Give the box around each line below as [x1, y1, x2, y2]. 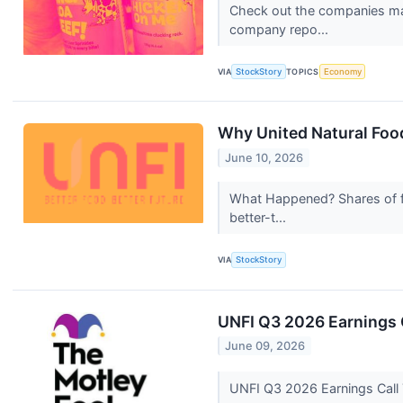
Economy [323, 67, 362, 77]
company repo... [228, 21, 332, 37]
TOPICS [286, 67, 319, 77]
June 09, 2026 [225, 339, 306, 354]
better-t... [228, 210, 290, 226]
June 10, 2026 [225, 150, 304, 165]
